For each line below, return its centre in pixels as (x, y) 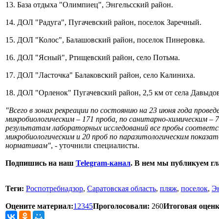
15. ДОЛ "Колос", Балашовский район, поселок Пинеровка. (105, 40)
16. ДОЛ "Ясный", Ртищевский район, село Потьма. (93, 57)
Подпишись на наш (41, 163)
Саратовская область (121, 188)
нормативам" (28, 145)
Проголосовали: (121, 206)
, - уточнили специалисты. (95, 145)
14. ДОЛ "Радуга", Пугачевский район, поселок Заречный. (103, 22)
